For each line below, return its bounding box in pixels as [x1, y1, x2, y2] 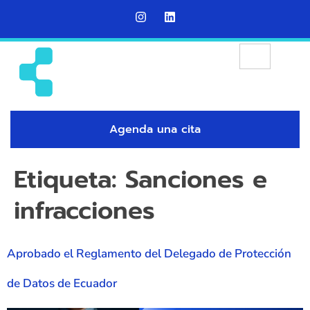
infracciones [14, 192, 155, 230]
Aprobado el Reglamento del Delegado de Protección [7, 246, 291, 262]
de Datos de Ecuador [7, 275, 117, 292]
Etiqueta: [14, 161, 125, 199]
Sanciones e [125, 161, 267, 199]
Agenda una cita [109, 121, 201, 138]
